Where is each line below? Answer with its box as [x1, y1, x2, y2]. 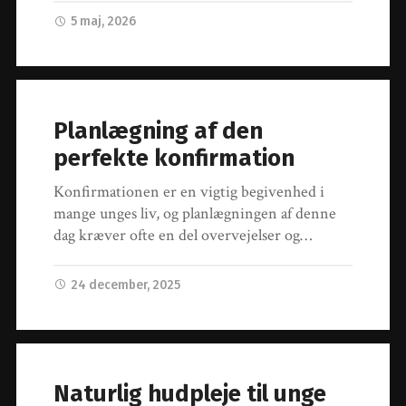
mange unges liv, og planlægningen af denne [53, 202, 337, 224]
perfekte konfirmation [53, 143, 295, 172]
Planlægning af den [53, 116, 264, 145]
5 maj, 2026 [71, 14, 137, 30]
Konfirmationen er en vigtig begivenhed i [53, 180, 325, 202]
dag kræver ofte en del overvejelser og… [53, 224, 313, 246]
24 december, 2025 [71, 276, 181, 293]
